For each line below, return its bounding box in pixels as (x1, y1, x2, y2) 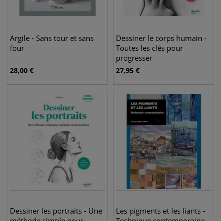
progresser (116, 53, 152, 63)
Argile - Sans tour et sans (10, 33, 94, 43)
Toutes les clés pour (116, 43, 183, 53)
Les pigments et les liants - (116, 206, 205, 216)
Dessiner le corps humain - (116, 33, 207, 43)
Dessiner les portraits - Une (10, 206, 102, 216)
